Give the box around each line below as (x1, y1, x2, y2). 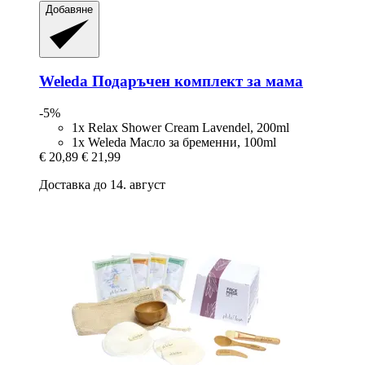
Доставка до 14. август (39, 178, 165, 192)
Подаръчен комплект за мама (88, 73, 303, 90)
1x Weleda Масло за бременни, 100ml (72, 135, 276, 150)
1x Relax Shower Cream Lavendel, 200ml (72, 121, 289, 135)
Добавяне (46, 3, 93, 16)
